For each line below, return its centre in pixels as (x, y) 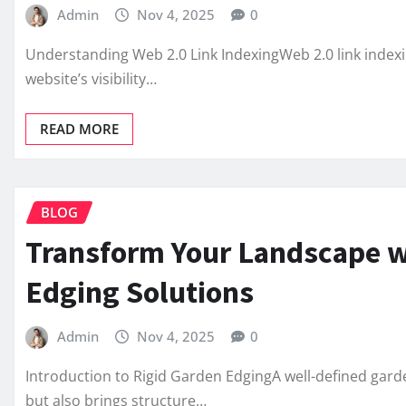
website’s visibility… (91, 78)
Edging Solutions (140, 292)
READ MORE (79, 128)
